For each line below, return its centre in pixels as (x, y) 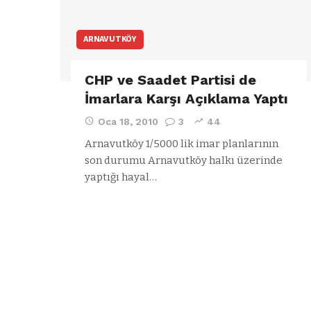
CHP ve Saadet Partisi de (170, 79)
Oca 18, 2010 (128, 121)
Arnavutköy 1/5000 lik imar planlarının (182, 143)
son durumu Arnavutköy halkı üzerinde (184, 160)
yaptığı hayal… (121, 177)
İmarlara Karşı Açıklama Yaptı (186, 98)
